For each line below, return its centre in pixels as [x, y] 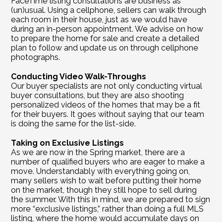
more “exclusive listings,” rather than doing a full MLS [108, 209]
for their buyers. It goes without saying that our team [108, 114]
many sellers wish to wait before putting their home [106, 181]
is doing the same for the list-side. [74, 124]
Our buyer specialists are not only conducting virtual [107, 86]
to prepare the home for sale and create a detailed [105, 38]
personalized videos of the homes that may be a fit [106, 105]
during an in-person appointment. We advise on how [107, 29]
